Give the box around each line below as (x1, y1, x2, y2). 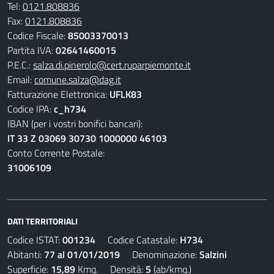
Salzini (199, 247, 227, 262)
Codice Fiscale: (7, 28, 68, 43)
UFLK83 (109, 87, 142, 102)
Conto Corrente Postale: (7, 146, 105, 160)
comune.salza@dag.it (34, 72, 121, 87)
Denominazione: (120, 247, 199, 262)
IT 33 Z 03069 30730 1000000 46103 (7, 131, 167, 146)
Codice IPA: (7, 102, 54, 116)
